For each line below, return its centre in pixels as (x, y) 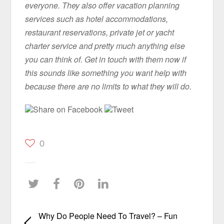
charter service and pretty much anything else (105, 45)
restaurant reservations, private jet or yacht (100, 32)
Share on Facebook (69, 109)
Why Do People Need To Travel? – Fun (108, 215)
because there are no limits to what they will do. (108, 86)
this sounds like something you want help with (106, 72)
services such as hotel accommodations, (97, 18)
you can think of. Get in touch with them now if (106, 59)
